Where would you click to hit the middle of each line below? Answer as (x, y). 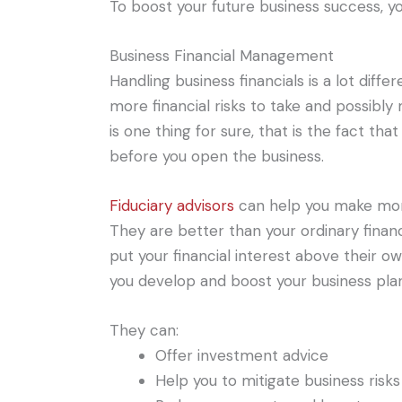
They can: (144, 331)
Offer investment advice (242, 356)
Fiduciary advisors (172, 205)
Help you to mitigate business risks (278, 381)
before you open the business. (217, 156)
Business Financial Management (222, 55)
